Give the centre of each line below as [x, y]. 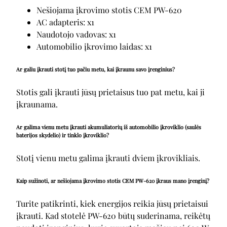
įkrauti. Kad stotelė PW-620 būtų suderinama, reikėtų [113, 215]
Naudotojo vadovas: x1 [76, 34]
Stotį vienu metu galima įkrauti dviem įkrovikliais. [108, 158]
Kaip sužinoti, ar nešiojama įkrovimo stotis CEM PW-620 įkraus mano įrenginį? [113, 180]
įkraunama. [37, 104]
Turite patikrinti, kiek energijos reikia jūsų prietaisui [112, 203]
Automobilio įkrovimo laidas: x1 [94, 47]
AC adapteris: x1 [65, 22]
